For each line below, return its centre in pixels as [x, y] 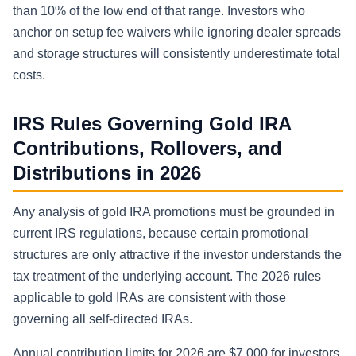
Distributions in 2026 [107, 172]
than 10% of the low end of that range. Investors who [159, 10]
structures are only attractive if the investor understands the [177, 255]
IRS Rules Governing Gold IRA [152, 123]
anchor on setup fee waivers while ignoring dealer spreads [177, 32]
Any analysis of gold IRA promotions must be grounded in [174, 212]
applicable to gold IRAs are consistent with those [149, 298]
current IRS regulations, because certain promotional [161, 234]
